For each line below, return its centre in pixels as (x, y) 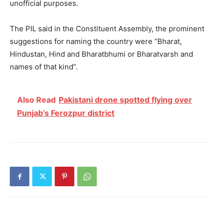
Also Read (36, 99)
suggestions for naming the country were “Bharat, (96, 41)
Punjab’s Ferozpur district (66, 113)
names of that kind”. (44, 66)
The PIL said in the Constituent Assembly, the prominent (107, 28)
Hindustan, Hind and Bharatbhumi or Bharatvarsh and (101, 54)
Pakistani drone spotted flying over (125, 99)
